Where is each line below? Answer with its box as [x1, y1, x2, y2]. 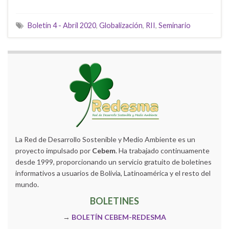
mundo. [15, 179, 39, 189]
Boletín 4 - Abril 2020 [28, 20, 96, 30]
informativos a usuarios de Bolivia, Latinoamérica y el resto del [15, 168, 211, 177]
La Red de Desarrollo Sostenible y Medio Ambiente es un [15, 134, 195, 144]
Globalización [99, 20, 143, 30]
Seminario [158, 20, 191, 30]
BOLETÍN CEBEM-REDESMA [72, 212, 166, 221]
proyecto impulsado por [15, 146, 92, 155]
